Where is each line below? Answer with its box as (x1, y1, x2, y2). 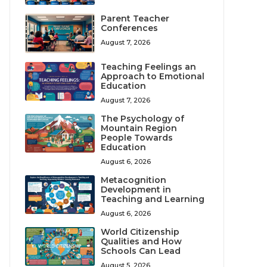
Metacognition (101, 175, 167, 186)
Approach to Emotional (101, 71, 205, 82)
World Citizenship (101, 226, 180, 238)
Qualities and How (101, 236, 182, 247)
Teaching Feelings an (101, 61, 197, 73)
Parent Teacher (101, 13, 170, 24)
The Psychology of (101, 113, 185, 125)
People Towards (101, 132, 173, 144)
